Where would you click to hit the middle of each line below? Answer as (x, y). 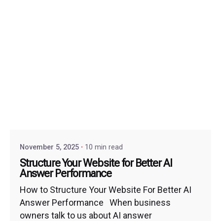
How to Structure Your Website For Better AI (106, 189)
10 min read (104, 147)
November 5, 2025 (49, 147)
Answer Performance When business (95, 202)
